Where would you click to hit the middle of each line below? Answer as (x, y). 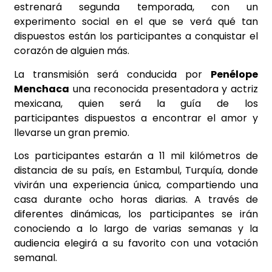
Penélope (234, 74)
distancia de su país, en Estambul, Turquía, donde (136, 171)
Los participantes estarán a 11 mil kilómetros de (136, 156)
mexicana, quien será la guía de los (136, 103)
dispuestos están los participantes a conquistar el (136, 36)
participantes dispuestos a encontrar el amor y (136, 118)
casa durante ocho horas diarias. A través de (136, 200)
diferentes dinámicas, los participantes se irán (136, 214)
